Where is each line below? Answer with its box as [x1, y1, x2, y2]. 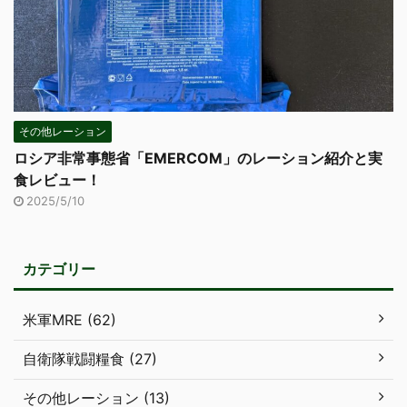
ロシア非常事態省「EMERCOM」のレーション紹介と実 [14, 148, 382, 167]
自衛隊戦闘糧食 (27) [23, 349, 157, 368]
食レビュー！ [14, 170, 101, 189]
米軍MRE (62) [23, 310, 116, 329]
